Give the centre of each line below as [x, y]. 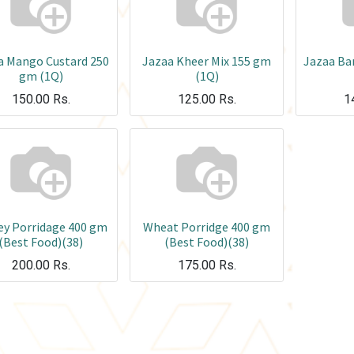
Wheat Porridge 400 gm [207, 227]
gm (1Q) [41, 76]
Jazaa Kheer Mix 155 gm [207, 61]
